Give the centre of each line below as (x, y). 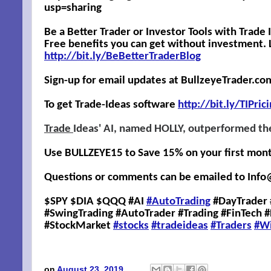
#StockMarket (79, 226)
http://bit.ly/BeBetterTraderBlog (122, 56)
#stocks (131, 226)
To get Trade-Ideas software (111, 105)
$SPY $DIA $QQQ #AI (95, 201)
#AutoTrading (178, 201)
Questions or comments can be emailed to (146, 177)
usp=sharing (73, 8)
